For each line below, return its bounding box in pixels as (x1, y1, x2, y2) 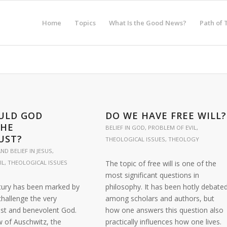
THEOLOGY (168, 135, 199, 143)
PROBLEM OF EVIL (147, 124, 197, 131)
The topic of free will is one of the (105, 159, 216, 168)
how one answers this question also (105, 205, 223, 215)
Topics (74, 18, 96, 27)
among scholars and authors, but (105, 194, 214, 203)
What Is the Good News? (108, 18, 186, 27)
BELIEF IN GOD (105, 124, 145, 131)
